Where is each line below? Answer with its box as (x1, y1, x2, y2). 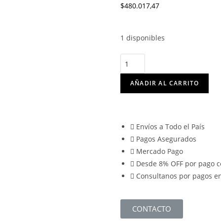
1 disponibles (120, 33, 165, 42)
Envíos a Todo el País (136, 122, 205, 131)
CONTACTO (132, 204, 171, 214)
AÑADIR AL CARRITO (130, 79, 199, 87)
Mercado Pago (136, 147, 183, 156)
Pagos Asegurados (136, 134, 196, 144)
